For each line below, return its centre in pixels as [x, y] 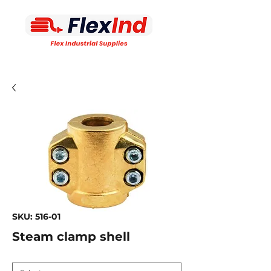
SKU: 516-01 [36, 217]
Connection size [41, 253]
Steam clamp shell [71, 237]
